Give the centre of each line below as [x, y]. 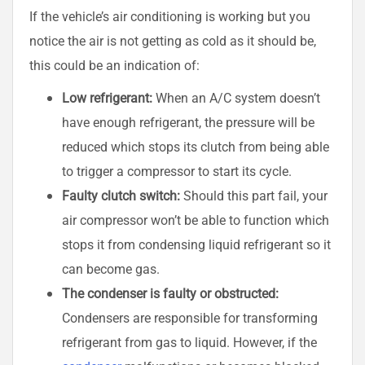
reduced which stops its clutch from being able [196, 147]
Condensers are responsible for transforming [190, 318]
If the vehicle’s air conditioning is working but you [170, 16]
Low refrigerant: [107, 98]
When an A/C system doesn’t [236, 98]
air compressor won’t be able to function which [196, 220]
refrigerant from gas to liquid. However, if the [189, 342]
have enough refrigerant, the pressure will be [188, 122]
